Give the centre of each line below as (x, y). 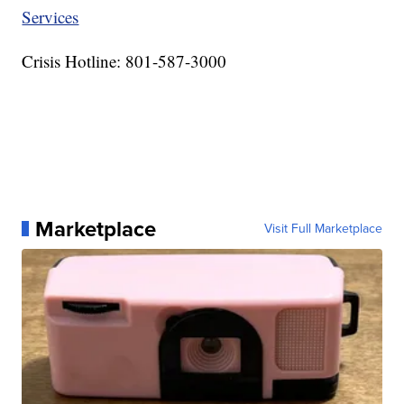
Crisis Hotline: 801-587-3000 (124, 60)
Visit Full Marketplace (323, 228)
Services (50, 16)
